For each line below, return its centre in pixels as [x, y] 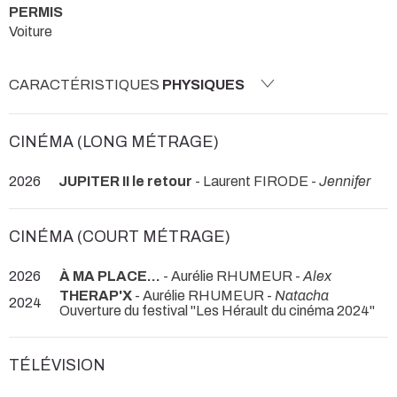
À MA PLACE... [110, 276]
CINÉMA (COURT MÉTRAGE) [120, 237]
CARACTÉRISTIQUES [86, 85]
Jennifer [345, 182]
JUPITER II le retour [125, 182]
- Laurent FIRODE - [256, 182]
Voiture [31, 31]
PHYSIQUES [203, 85]
